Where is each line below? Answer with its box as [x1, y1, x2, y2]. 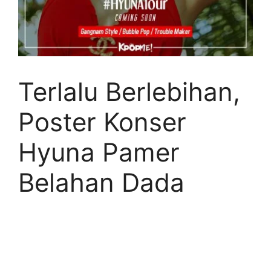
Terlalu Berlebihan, [18, 76, 240, 107]
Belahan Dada [18, 167, 184, 198]
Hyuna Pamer [18, 137, 180, 168]
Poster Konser [18, 106, 186, 137]
